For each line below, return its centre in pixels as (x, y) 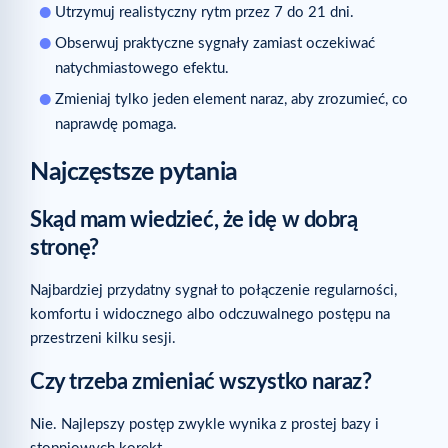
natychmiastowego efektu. (142, 68)
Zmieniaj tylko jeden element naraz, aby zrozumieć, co (231, 99)
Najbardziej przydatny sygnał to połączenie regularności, (213, 290)
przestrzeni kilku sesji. (103, 338)
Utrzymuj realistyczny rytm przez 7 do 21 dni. (204, 12)
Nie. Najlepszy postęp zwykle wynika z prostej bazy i (204, 424)
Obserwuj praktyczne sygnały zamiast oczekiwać (215, 43)
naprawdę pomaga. (116, 124)
